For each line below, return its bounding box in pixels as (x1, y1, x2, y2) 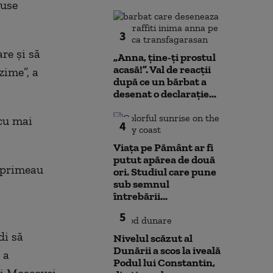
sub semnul (113, 177, 169, 191)
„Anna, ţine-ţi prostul (113, 51, 216, 64)
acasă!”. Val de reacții (113, 63, 211, 76)
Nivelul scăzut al (113, 232, 193, 245)
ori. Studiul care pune (113, 165, 216, 179)
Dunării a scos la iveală (113, 244, 221, 257)
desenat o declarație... (113, 87, 216, 101)
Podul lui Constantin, (113, 256, 215, 269)
